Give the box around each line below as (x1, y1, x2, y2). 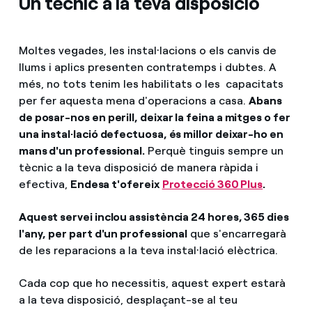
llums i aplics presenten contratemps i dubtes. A (18, 60, 276, 74)
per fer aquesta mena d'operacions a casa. (18, 93, 249, 107)
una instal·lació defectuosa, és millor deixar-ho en (18, 127, 283, 141)
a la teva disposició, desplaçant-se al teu (18, 292, 237, 306)
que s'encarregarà (187, 226, 287, 240)
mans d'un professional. (18, 143, 146, 157)
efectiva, (18, 177, 70, 191)
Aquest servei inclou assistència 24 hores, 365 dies (18, 210, 289, 224)
